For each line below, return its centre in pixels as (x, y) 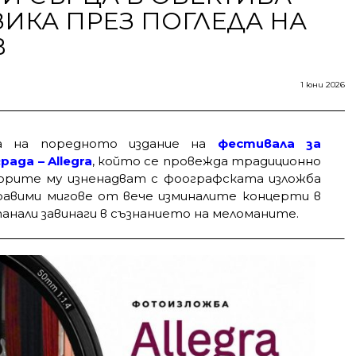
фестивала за (269, 143)
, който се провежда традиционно (207, 161)
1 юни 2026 (323, 84)
